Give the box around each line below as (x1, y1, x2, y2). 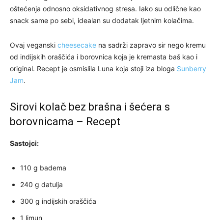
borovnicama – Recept (10, 115, 120, 128)
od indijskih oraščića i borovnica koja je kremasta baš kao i (10, 53, 197, 61)
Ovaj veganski (10, 41, 57, 50)
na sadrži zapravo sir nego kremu (96, 41, 206, 50)
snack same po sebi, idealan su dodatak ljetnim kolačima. (10, 16, 194, 25)
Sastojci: (10, 139, 39, 148)
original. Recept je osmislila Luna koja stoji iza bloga (10, 64, 177, 73)
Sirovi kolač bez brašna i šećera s (10, 101, 170, 113)
